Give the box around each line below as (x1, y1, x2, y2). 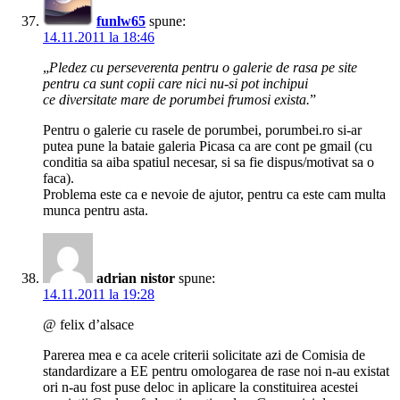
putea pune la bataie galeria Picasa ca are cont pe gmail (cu (43, 138, 372, 154)
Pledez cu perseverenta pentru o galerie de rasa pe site (49, 60, 357, 76)
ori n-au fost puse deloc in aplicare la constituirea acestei (43, 379, 358, 396)
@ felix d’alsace (43, 317, 134, 333)
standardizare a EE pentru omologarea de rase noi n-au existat (43, 363, 389, 379)
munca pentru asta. (43, 203, 148, 219)
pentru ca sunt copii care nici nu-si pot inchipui (43, 76, 308, 92)
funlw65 (96, 13, 146, 29)
